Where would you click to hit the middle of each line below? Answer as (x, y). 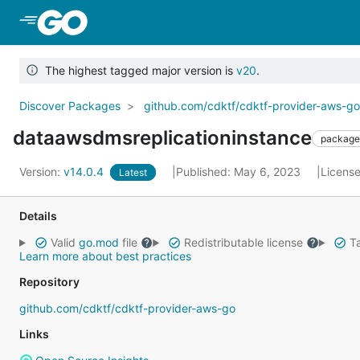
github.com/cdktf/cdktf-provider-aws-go (127, 308)
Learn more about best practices (105, 256)
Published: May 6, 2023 (240, 172)
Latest (133, 172)
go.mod (98, 242)
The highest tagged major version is (137, 70)
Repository (49, 282)
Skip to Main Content (155, 22)
